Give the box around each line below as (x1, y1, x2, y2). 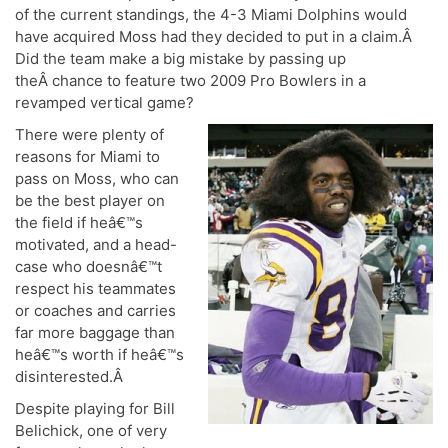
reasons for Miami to (15, 146, 160, 166)
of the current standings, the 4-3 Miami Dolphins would (15, 4, 407, 24)
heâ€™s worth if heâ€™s (15, 344, 184, 364)
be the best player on (15, 190, 165, 210)
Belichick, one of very (15, 420, 167, 440)
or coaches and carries (15, 300, 176, 320)
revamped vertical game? (15, 92, 194, 112)
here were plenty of (25, 124, 164, 144)
